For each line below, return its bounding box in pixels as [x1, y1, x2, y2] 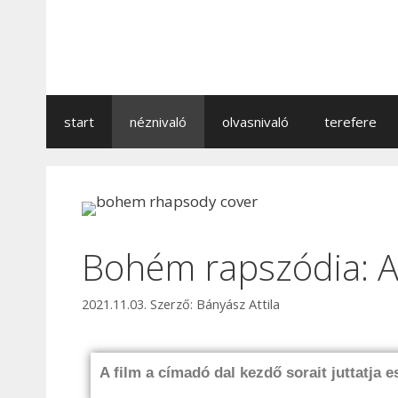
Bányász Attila [196, 296, 280, 314]
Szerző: [150, 296, 196, 314]
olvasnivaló [222, 112, 289, 131]
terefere [324, 112, 377, 131]
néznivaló [130, 112, 187, 131]
